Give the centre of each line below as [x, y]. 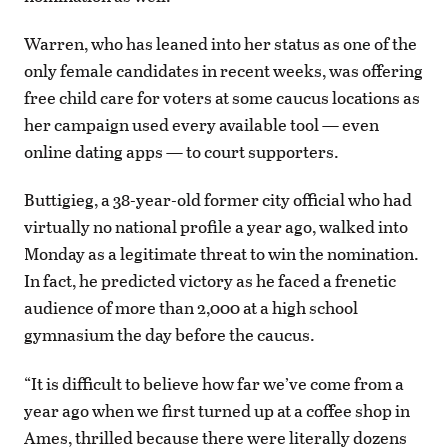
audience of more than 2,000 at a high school [191, 308]
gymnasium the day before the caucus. [169, 335]
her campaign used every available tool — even [201, 125]
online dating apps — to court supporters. [181, 152]
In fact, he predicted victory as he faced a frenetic [210, 281]
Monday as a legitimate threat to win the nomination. [221, 254]
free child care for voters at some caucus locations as [222, 98]
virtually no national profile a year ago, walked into [216, 227]
